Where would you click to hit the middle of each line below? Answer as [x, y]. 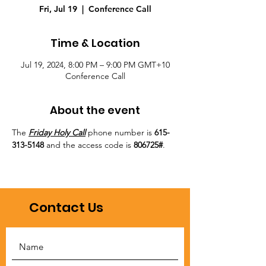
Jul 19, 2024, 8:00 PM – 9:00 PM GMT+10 [95, 65]
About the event [95, 110]
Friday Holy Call [57, 132]
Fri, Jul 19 [58, 9]
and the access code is [89, 145]
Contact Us [66, 208]
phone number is [120, 132]
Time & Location [95, 43]
